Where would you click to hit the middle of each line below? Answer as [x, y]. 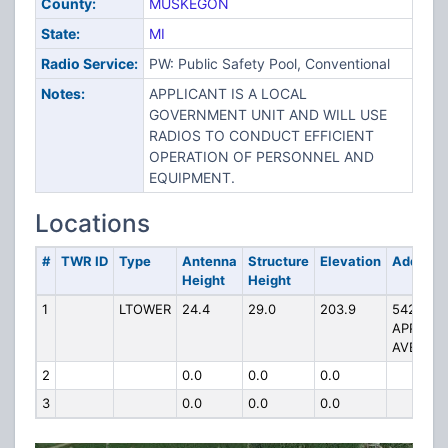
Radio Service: [89, 63]
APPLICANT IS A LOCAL [227, 93]
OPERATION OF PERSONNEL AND [261, 156]
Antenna [209, 261]
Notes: [62, 93]
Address [418, 261]
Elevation [350, 261]
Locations [92, 223]
